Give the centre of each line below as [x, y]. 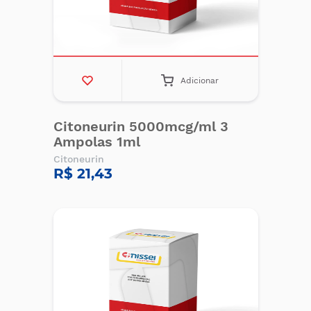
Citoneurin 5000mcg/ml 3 [141, 126]
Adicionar [200, 81]
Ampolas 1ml [96, 142]
